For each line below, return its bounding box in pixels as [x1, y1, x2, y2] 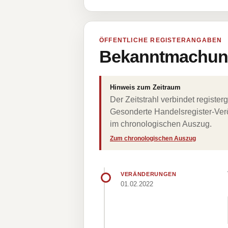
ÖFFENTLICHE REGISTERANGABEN [99, 37, 222, 44]
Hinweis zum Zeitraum [110, 83, 181, 91]
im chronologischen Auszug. [110, 120, 212, 128]
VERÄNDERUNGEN [121, 171, 177, 177]
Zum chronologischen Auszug [110, 135, 196, 142]
